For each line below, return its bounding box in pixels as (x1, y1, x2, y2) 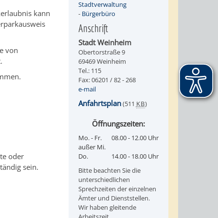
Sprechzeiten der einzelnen (78, 184, 156, 194)
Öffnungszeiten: (91, 119, 145, 129)
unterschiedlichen (78, 175, 130, 184)
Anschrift (78, 22, 108, 34)
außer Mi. (78, 143, 106, 152)
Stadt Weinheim (78, 37, 131, 47)
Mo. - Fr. (78, 133, 102, 143)
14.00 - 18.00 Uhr (111, 152, 159, 161)
